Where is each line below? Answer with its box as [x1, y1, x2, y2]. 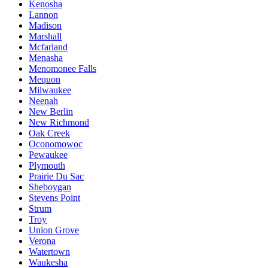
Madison [29, 20, 62, 31]
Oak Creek [29, 128, 70, 139]
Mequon [29, 74, 60, 85]
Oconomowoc [29, 139, 83, 150]
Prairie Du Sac [29, 171, 84, 182]
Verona [29, 236, 56, 246]
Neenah [29, 96, 58, 106]
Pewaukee [29, 150, 68, 160]
